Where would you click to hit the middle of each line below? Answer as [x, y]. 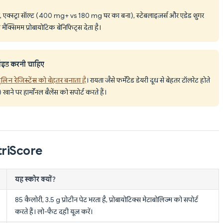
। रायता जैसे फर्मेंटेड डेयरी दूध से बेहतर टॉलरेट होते [148, 80]
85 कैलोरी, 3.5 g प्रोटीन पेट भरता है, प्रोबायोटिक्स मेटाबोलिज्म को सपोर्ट [107, 199]
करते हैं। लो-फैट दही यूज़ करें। [54, 211]
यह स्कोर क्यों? [35, 179]
